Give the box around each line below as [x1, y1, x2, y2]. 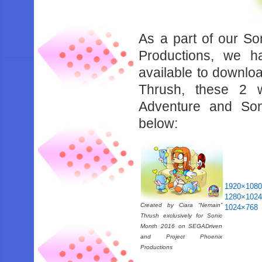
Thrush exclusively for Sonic [140, 212, 223, 219]
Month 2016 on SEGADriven [140, 223, 223, 229]
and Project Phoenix [140, 233, 223, 240]
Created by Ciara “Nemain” [140, 202, 223, 208]
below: [139, 116, 178, 131]
